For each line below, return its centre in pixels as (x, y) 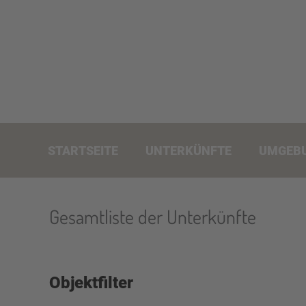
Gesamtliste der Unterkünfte (153, 217)
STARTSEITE (83, 150)
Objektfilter (91, 283)
